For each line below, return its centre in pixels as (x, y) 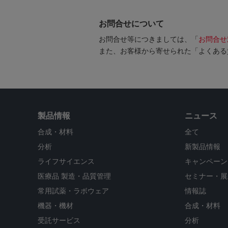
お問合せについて (131, 24)
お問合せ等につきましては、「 (149, 39)
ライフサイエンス (66, 162)
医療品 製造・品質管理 (74, 176)
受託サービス (59, 221)
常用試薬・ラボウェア (73, 191)
